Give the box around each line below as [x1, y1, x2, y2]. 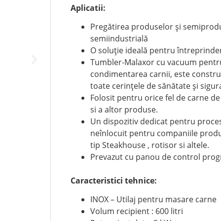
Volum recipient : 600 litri [90, 206, 183, 217]
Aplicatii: [70, 2, 106, 13]
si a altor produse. [90, 104, 158, 115]
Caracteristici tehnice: [70, 175, 157, 186]
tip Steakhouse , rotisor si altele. [90, 140, 209, 151]
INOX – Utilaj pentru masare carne [90, 194, 217, 205]
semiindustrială [90, 33, 148, 44]
